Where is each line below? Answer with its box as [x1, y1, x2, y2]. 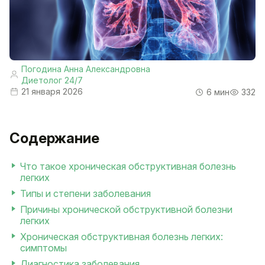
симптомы [20, 242, 67, 254]
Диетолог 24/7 [21, 75, 83, 86]
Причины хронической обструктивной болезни [20, 203, 232, 216]
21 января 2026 [21, 86, 83, 97]
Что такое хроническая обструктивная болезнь [20, 160, 236, 173]
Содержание [9, 130, 99, 147]
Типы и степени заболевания [20, 188, 151, 200]
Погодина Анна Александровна [21, 64, 150, 75]
